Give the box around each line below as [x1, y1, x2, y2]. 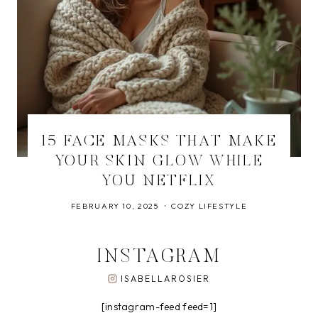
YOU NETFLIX [102, 174, 216, 190]
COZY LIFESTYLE [171, 201, 248, 211]
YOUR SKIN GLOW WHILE [54, 154, 264, 170]
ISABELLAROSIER [120, 273, 211, 284]
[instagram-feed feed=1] [101, 300, 217, 313]
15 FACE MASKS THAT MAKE [40, 134, 278, 150]
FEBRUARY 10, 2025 [70, 201, 159, 211]
